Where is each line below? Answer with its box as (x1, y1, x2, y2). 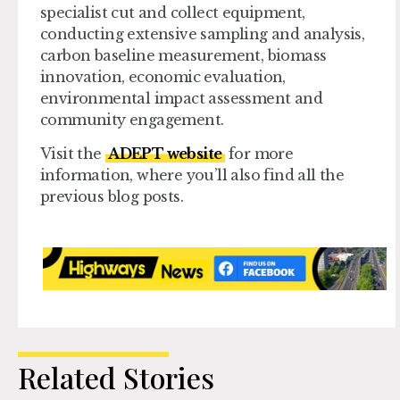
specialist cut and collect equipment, (40, 3, 305, 21)
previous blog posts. (40, 187, 183, 206)
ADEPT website (108, 145, 222, 163)
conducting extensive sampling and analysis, (40, 24, 365, 43)
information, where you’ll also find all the (40, 166, 345, 185)
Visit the (40, 145, 105, 163)
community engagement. (40, 110, 224, 129)
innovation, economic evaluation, (40, 67, 286, 86)
